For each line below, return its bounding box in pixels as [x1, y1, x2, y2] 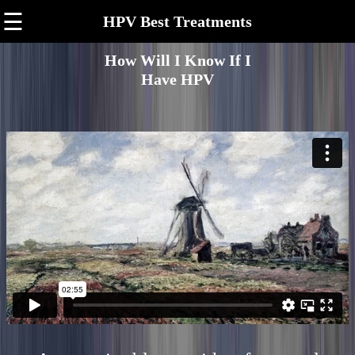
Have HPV [141, 71, 214, 88]
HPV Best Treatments [102, 13, 252, 30]
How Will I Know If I [104, 52, 251, 69]
